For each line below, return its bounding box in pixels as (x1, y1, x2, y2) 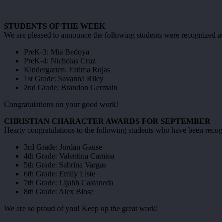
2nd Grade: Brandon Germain (24, 83, 117, 92)
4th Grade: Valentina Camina (24, 151, 114, 160)
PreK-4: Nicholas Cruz (24, 56, 96, 65)
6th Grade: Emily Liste (24, 169, 95, 178)
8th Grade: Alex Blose (24, 187, 94, 196)
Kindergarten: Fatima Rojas (24, 65, 110, 74)
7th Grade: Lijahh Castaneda (24, 178, 113, 187)
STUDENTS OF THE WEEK (4, 21, 105, 30)
